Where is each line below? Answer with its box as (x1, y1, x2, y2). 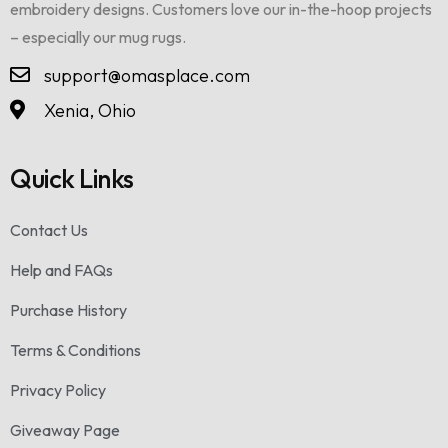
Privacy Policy (10, 379, 106, 400)
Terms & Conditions (10, 339, 141, 360)
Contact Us (10, 219, 88, 240)
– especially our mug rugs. (10, 26, 186, 47)
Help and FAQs (10, 259, 113, 280)
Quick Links (10, 161, 134, 195)
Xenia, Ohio (44, 98, 136, 122)
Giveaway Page (10, 419, 120, 440)
